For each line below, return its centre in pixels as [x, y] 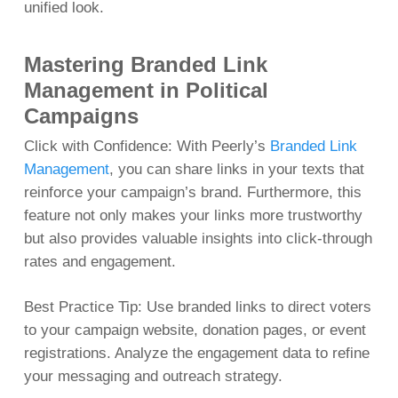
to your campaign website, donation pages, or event [195, 330]
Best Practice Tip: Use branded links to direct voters [197, 307]
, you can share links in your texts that [236, 169]
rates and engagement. [99, 261]
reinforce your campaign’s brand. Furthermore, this [192, 192]
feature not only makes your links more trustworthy [193, 215]
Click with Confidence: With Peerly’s [147, 146]
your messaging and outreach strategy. [153, 377]
